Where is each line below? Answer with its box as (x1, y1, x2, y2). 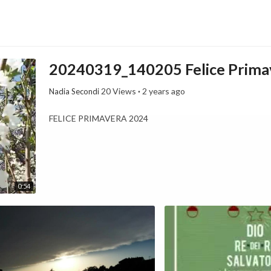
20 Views (101, 85, 137, 96)
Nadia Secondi (49, 86, 100, 96)
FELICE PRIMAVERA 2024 (49, 113, 149, 123)
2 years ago (142, 85, 186, 96)
